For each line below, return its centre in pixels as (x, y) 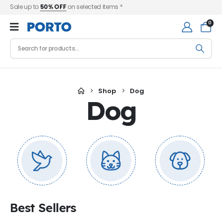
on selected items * (94, 7)
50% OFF (53, 7)
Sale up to (25, 7)
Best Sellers (43, 207)
